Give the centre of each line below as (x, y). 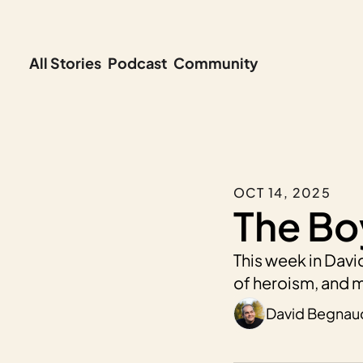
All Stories (65, 63)
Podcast (137, 63)
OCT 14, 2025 (282, 192)
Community (216, 63)
